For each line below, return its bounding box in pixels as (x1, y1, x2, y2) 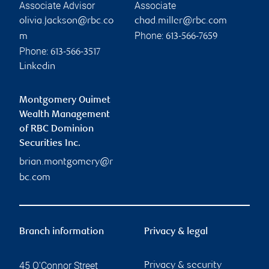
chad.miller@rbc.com (134, 16, 227, 26)
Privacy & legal (144, 226, 208, 237)
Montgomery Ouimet (19, 95, 110, 106)
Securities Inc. (19, 138, 80, 149)
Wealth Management (19, 109, 110, 120)
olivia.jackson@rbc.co (19, 16, 113, 26)
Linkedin (19, 61, 55, 72)
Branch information (19, 226, 104, 237)
